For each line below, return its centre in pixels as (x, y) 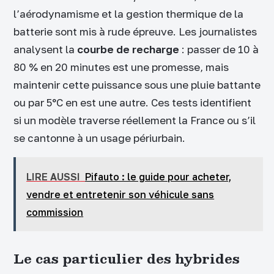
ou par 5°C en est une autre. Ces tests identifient (132, 102)
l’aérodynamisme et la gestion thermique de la (128, 13)
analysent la (45, 49)
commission (55, 213)
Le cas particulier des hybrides (127, 259)
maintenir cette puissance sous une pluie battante (137, 84)
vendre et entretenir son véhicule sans (120, 195)
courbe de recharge (128, 49)
